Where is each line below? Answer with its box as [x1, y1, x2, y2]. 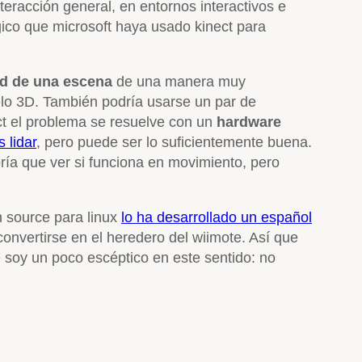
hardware [217, 113, 281, 130]
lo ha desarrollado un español [121, 208, 312, 225]
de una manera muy [112, 73, 246, 90]
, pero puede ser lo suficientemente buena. [36, 133, 312, 150]
